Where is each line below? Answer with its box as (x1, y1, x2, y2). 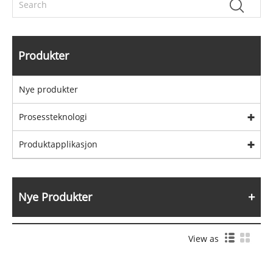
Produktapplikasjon (19, 138, 97, 150)
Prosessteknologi (19, 110, 87, 122)
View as (188, 233, 224, 245)
